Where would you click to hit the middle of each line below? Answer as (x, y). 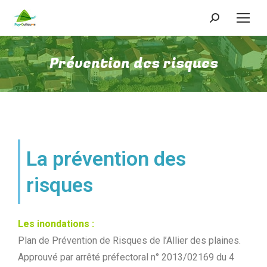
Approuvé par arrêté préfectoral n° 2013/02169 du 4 (126, 257)
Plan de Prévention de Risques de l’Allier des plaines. (129, 240)
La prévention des (106, 159)
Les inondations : (56, 224)
